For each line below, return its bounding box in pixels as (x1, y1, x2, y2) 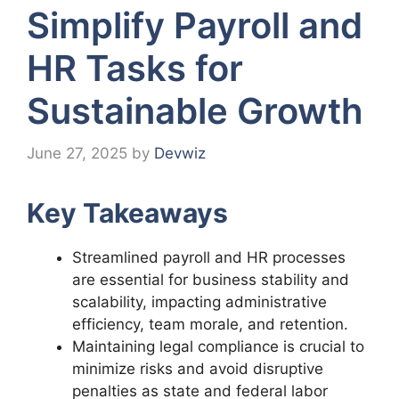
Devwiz (154, 144, 206, 163)
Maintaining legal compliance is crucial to (72, 338, 364, 356)
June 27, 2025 (27, 144, 127, 163)
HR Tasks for (27, 45, 243, 90)
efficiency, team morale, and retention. (72, 315, 348, 334)
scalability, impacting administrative (72, 293, 327, 312)
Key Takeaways (27, 197, 228, 230)
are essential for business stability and (72, 271, 349, 289)
